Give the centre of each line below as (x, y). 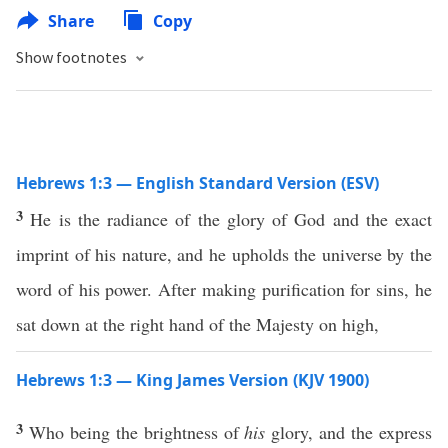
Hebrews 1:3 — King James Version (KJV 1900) (192, 380)
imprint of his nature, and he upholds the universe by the (224, 254)
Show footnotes (73, 57)
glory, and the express (349, 432)
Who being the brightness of (136, 432)
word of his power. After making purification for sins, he (224, 289)
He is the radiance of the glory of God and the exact (231, 219)
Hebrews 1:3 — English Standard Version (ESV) (197, 183)
